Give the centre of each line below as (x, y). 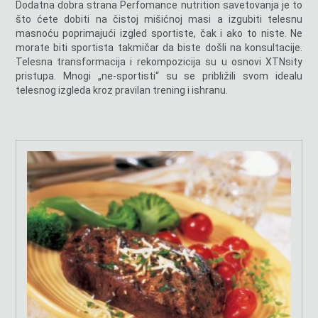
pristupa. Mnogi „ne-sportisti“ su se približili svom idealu (159, 76)
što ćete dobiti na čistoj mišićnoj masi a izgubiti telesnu (159, 19)
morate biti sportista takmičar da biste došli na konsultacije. (159, 47)
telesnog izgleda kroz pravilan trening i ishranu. (121, 90)
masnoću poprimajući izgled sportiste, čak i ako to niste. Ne (159, 33)
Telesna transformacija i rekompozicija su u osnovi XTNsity (159, 61)
